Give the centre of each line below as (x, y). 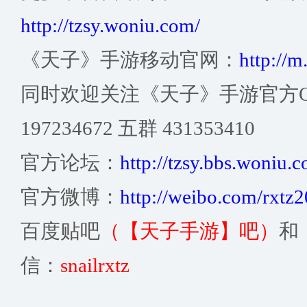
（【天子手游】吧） (189, 231)
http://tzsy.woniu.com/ (110, 25)
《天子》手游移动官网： (130, 60)
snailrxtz (95, 265)
